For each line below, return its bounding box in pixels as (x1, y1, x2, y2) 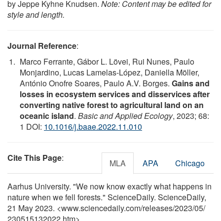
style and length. (7, 8, 65, 20)
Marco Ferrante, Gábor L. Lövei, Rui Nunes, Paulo (20, 55, 194, 67)
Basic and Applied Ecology (78, 110, 173, 121)
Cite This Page (7, 151, 62, 163)
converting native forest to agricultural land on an (20, 99, 204, 110)
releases (143, 202, 173, 214)
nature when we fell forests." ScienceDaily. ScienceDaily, (7, 191, 206, 203)
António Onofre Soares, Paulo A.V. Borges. (20, 77, 172, 89)
